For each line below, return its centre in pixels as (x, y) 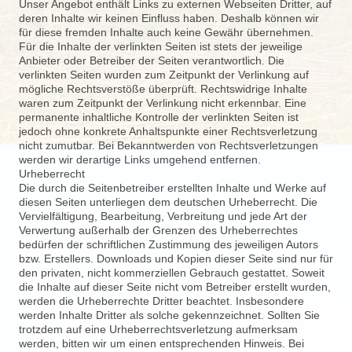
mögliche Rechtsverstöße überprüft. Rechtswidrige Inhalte (163, 89)
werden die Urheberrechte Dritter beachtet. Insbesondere (161, 301)
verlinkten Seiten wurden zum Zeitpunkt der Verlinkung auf (164, 75)
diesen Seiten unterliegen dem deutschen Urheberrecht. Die (168, 202)
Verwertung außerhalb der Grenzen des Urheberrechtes (158, 230)
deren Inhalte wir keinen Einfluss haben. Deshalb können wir (169, 18)
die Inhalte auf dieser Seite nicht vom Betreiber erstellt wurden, (175, 287)
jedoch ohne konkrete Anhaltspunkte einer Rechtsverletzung (168, 131)
